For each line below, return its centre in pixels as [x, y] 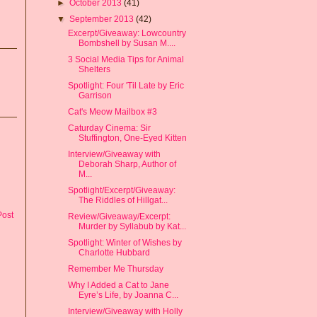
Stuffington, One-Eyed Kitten [132, 138]
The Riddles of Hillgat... [123, 200]
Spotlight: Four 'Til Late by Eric [126, 85]
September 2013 [103, 19]
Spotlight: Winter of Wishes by [125, 242]
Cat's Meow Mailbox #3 [112, 111]
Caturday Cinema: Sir [109, 128]
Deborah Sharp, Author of [127, 164]
